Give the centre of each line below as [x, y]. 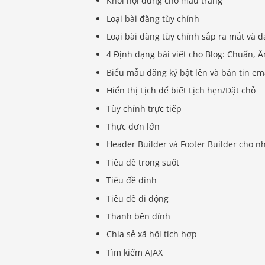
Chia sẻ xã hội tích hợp [152, 234]
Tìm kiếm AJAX [135, 252]
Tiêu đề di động [138, 198]
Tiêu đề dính [132, 180]
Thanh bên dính [139, 216]
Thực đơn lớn [133, 126]
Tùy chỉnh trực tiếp [144, 108]
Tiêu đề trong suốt [143, 162]
